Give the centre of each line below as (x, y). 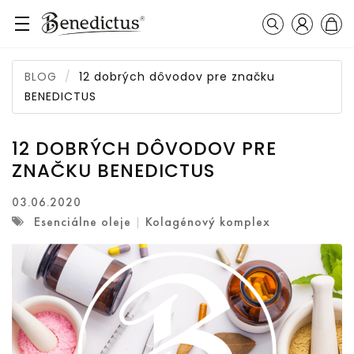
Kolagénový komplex (208, 222)
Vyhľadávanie (310, 32)
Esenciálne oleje (85, 222)
